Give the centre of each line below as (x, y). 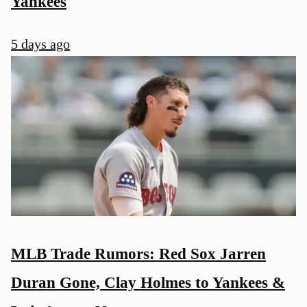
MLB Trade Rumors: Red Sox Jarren (138, 254)
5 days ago (40, 44)
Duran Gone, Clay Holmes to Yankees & (148, 283)
